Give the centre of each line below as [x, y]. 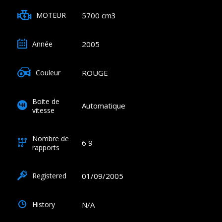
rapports [46, 147]
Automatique [104, 106]
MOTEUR [51, 15]
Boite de [46, 101]
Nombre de [51, 138]
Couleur [48, 73]
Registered [49, 176]
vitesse [43, 110]
